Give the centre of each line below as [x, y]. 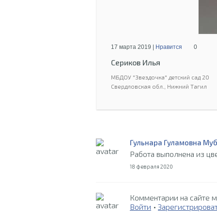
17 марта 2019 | [133, 47]
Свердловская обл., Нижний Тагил [159, 86]
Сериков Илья [136, 62]
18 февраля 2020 [151, 166]
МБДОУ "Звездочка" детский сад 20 [160, 77]
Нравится [169, 47]
